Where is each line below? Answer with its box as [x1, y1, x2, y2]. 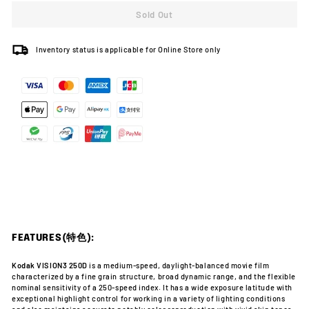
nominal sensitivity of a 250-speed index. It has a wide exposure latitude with [12, 282, 292, 292]
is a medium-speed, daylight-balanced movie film [89, 260, 270, 270]
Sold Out [136, 8, 173, 20]
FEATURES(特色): [12, 232, 94, 243]
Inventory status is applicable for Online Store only [36, 45, 221, 54]
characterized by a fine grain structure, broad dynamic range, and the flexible [12, 271, 296, 281]
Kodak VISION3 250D [12, 260, 88, 270]
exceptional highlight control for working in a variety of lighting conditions [12, 293, 286, 303]
